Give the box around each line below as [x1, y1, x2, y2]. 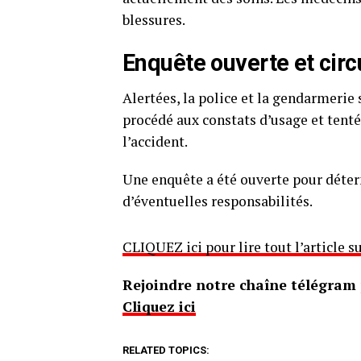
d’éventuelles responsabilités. [122, 192, 313, 211]
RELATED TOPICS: [122, 344, 210, 357]
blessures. [122, 10, 185, 30]
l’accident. [122, 132, 188, 151]
